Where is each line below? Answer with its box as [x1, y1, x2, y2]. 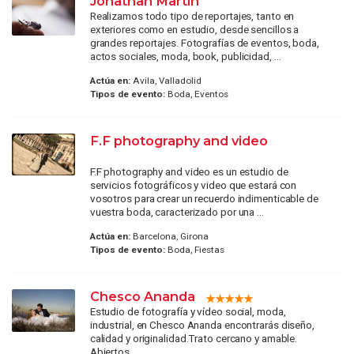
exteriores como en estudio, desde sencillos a [89, 22, 299, 36]
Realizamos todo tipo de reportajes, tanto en [89, 9, 295, 22]
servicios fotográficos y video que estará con [89, 179, 297, 192]
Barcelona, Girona [130, 231, 209, 243]
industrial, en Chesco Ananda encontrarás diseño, [89, 318, 314, 332]
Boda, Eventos [164, 88, 228, 100]
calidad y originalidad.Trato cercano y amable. [89, 332, 298, 345]
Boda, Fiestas [164, 244, 224, 256]
